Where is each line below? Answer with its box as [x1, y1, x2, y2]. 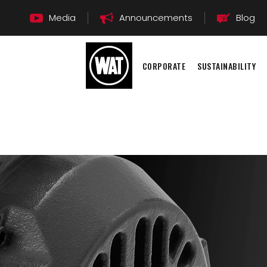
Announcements [119, 11, 193, 24]
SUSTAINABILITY [197, 59, 256, 72]
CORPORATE [142, 59, 186, 72]
